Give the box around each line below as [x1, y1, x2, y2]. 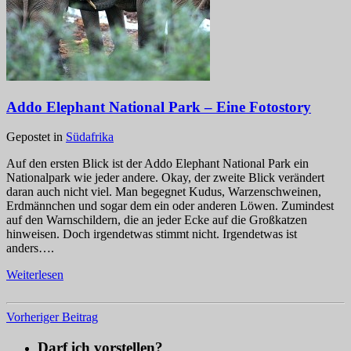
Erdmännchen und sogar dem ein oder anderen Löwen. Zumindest [6, 199, 334, 213]
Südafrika [66, 130, 114, 144]
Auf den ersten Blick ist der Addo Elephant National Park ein [6, 157, 309, 171]
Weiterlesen [6, 268, 63, 282]
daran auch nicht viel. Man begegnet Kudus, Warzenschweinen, [6, 185, 321, 199]
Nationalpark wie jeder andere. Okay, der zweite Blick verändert [6, 171, 324, 185]
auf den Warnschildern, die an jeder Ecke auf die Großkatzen [6, 213, 307, 227]
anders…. [6, 241, 54, 255]
